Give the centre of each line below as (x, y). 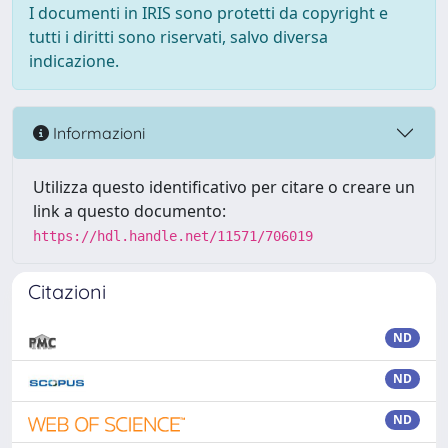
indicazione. (74, 61)
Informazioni (97, 132)
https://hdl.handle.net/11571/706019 (173, 236)
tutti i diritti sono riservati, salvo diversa (178, 37)
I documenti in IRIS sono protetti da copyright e (208, 13)
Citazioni (67, 291)
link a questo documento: (129, 211)
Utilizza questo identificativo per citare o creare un (224, 187)
